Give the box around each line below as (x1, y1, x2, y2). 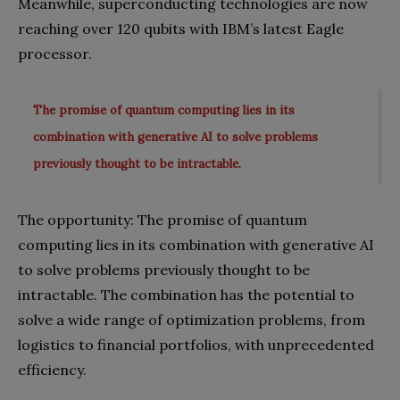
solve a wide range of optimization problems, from (18, 311, 365, 329)
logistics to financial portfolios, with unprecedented (18, 336, 374, 354)
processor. (18, 44, 92, 62)
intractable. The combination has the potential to (18, 286, 354, 304)
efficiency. (18, 361, 87, 379)
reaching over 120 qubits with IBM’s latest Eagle (18, 19, 344, 37)
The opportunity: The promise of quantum (18, 211, 307, 229)
